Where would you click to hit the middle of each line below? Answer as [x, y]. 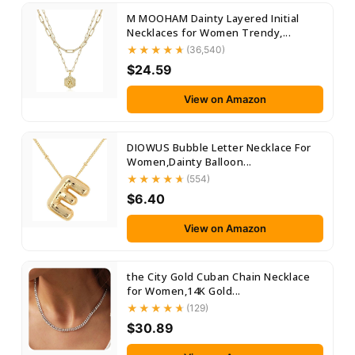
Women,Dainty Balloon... [189, 162]
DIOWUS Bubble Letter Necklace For [219, 147]
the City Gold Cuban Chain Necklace [218, 277]
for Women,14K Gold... [184, 291]
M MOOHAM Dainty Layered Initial [213, 18]
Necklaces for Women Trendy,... [209, 32]
